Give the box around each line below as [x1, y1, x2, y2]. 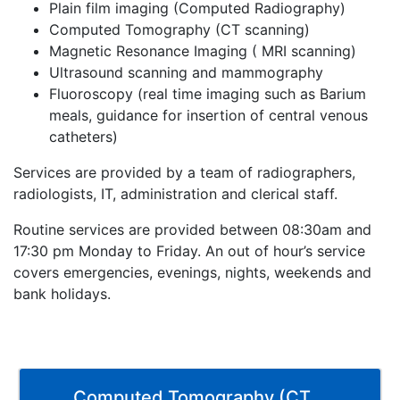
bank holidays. [13, 285, 111, 303]
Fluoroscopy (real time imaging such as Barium [49, 85, 366, 103]
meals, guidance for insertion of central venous [49, 106, 368, 124]
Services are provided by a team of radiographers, [13, 163, 355, 181]
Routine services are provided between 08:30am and [13, 221, 371, 238]
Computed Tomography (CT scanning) [49, 21, 310, 38]
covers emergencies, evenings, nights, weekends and [13, 263, 371, 281]
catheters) [49, 128, 118, 146]
